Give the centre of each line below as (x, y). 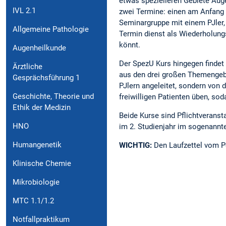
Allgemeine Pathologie (51, 29)
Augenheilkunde (39, 48)
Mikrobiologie (36, 182)
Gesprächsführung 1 (46, 77)
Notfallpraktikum (41, 219)
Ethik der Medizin (42, 107)
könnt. (130, 45)
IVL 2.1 (24, 10)
